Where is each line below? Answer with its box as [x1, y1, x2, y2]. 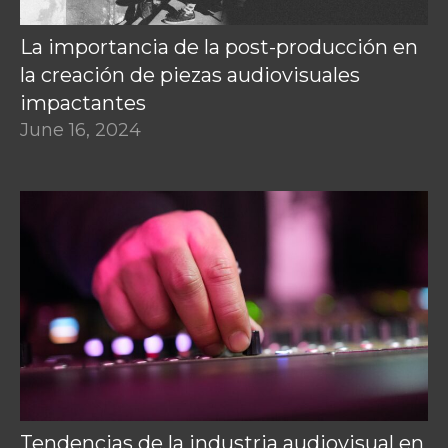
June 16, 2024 [20, 119, 141, 142]
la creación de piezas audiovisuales [20, 63, 360, 88]
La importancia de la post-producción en [20, 35, 418, 60]
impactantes [20, 91, 146, 116]
